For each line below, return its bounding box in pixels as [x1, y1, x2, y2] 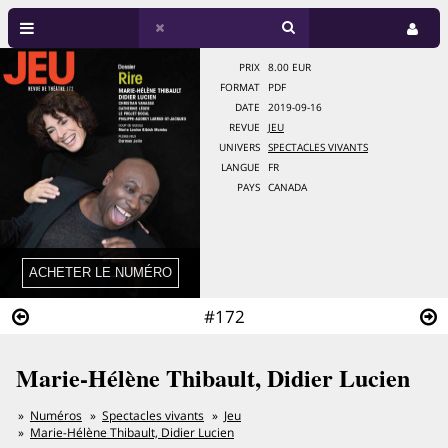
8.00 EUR [268, 61, 311, 74]
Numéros [30, 407, 82, 424]
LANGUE [221, 161, 260, 174]
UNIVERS [219, 141, 260, 154]
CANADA [268, 181, 307, 194]
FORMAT [220, 81, 260, 94]
